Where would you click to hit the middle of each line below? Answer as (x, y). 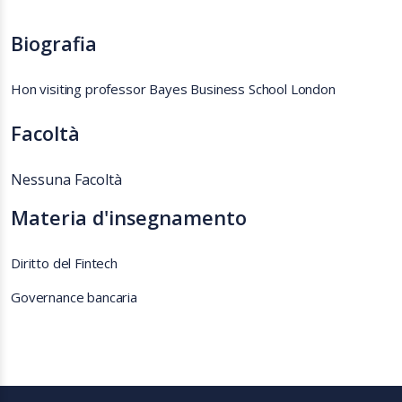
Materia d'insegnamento (129, 218)
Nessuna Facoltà (66, 179)
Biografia (54, 44)
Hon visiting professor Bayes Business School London (175, 89)
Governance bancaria (76, 297)
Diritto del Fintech (66, 263)
